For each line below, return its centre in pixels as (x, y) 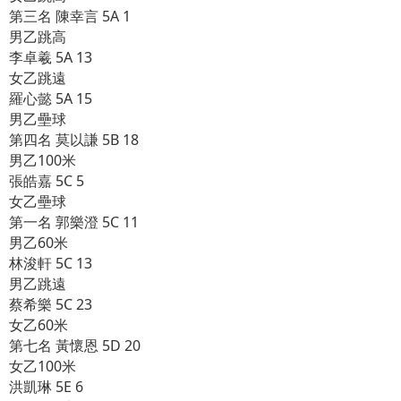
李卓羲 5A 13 (51, 57)
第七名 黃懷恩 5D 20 (75, 346)
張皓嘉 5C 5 (47, 181)
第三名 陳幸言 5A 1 (70, 16)
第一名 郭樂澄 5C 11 (74, 222)
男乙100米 (43, 160)
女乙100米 (43, 366)
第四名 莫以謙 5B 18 (74, 140)
